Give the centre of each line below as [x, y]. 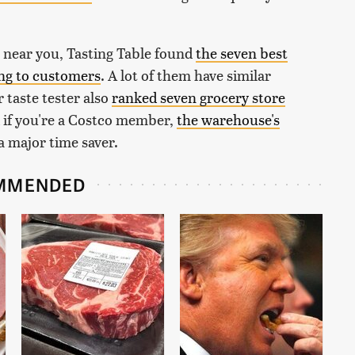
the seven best [242, 52]
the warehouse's [228, 119]
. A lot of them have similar [186, 74]
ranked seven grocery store [198, 97]
